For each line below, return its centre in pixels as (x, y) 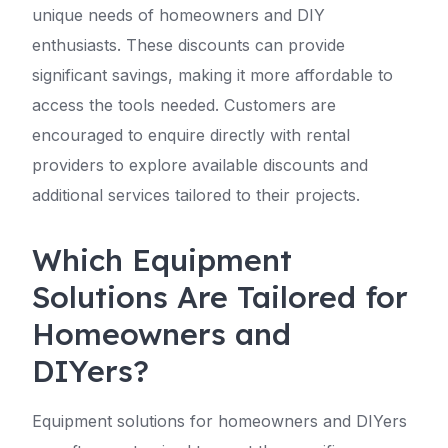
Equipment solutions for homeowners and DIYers (219, 421)
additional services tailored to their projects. (196, 195)
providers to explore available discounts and (200, 165)
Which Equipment (162, 260)
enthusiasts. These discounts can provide (188, 45)
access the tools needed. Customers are (184, 105)
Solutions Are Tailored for (220, 297)
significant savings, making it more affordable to (212, 75)
